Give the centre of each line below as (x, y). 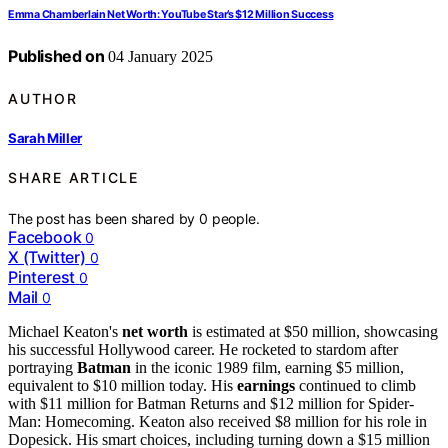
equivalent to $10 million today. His (122, 385)
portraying (42, 367)
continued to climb (355, 385)
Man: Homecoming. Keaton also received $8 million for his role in (217, 421)
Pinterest (42, 276)
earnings (266, 385)
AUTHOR (43, 98)
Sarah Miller (45, 137)
